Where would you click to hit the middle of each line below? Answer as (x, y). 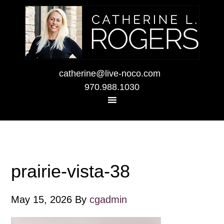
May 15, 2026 (42, 199)
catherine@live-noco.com (109, 73)
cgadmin (108, 199)
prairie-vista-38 (71, 171)
